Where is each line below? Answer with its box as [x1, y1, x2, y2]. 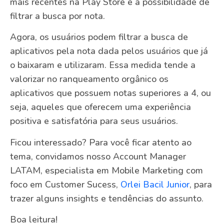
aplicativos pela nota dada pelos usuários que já [10, 45, 208, 57]
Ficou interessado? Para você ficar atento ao [10, 136, 191, 148]
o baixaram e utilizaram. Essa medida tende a [10, 59, 195, 71]
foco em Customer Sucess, [10, 178, 120, 190]
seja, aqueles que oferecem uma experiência [10, 101, 191, 113]
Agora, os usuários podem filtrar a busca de [10, 31, 188, 43]
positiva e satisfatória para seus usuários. [10, 115, 178, 127]
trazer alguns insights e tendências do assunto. [10, 192, 203, 204]
